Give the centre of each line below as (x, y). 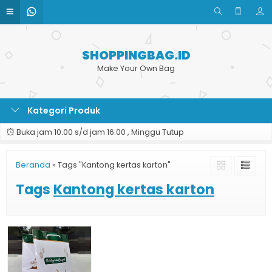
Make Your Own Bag (136, 68)
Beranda (33, 165)
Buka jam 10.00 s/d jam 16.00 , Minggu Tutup (99, 132)
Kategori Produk (63, 110)
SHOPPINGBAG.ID (136, 55)
